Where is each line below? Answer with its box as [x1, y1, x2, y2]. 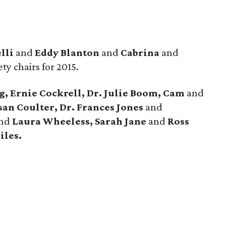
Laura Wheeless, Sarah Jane [10, 115, 148, 127]
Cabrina [121, 46, 159, 59]
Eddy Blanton [35, 46, 99, 59]
